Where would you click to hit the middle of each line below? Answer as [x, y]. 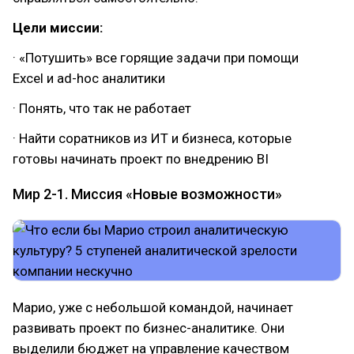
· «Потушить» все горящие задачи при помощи [156, 58]
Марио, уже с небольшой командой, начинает [153, 307]
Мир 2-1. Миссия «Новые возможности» [147, 194]
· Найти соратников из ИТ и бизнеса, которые [152, 138]
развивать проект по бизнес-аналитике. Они [149, 328]
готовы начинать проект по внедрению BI [141, 159]
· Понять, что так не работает [102, 108]
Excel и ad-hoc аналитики [89, 78]
